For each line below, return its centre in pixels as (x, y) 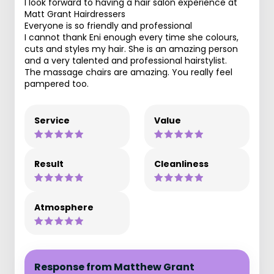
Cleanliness (181, 164)
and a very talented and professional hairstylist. (126, 61)
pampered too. (57, 84)
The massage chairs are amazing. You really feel (128, 72)
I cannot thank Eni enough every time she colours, (131, 37)
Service (52, 120)
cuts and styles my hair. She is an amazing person (131, 49)
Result (49, 164)
